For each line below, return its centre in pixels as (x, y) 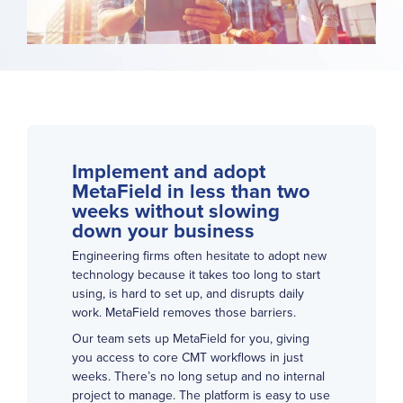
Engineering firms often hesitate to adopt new (199, 256)
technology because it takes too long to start (196, 275)
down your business (163, 230)
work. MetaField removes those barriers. (184, 313)
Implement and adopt (169, 170)
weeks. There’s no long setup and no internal (198, 376)
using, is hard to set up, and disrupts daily (188, 294)
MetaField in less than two (191, 190)
